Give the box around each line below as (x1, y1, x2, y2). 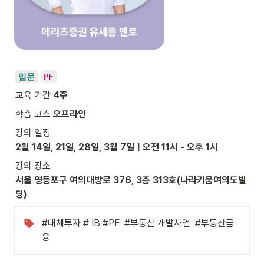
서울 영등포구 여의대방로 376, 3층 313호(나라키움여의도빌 (15, 174, 246, 186)
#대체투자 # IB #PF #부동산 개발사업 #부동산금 (42, 217, 234, 229)
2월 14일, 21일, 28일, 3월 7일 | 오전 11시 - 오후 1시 (15, 141, 218, 153)
